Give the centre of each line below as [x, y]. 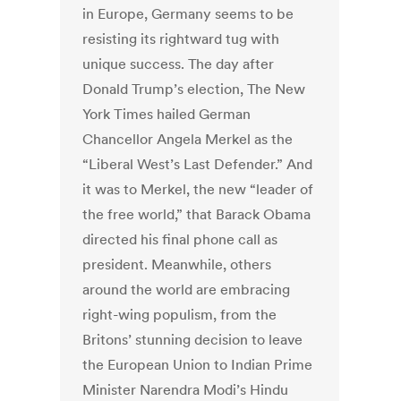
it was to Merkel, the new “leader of [198, 189]
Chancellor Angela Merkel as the [188, 139]
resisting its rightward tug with [181, 39]
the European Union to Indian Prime [198, 365]
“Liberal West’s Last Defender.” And [198, 164]
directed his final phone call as [180, 239]
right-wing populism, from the [180, 315]
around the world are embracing [187, 290]
